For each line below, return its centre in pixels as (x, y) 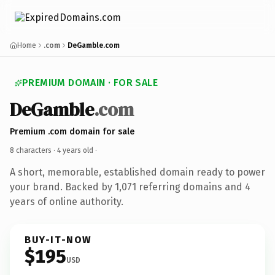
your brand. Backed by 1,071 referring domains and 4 (130, 187)
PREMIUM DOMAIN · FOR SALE (90, 83)
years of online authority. (67, 201)
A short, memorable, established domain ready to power (137, 172)
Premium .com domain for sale (72, 131)
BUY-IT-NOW (58, 239)
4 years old (75, 150)
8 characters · (33, 150)
